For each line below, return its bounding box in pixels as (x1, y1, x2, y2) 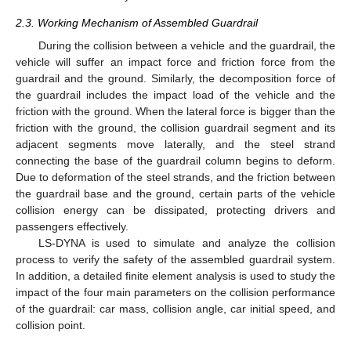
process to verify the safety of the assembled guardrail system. (16, 252, 335, 266)
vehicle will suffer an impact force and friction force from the (16, 55, 335, 68)
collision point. (16, 318, 85, 331)
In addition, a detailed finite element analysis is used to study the (16, 269, 335, 282)
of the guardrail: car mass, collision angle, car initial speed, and (16, 302, 335, 315)
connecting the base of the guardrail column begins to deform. (16, 154, 335, 167)
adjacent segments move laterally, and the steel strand (16, 137, 335, 150)
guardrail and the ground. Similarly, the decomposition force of (16, 71, 335, 85)
